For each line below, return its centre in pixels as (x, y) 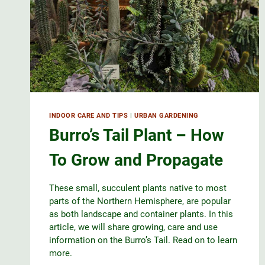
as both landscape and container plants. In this (141, 214)
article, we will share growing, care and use (133, 227)
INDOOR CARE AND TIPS (89, 115)
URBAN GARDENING (167, 115)
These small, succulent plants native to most (138, 188)
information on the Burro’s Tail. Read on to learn (143, 240)
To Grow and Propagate (136, 160)
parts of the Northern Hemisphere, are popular (140, 201)
